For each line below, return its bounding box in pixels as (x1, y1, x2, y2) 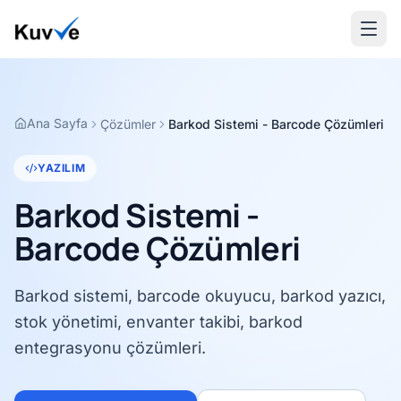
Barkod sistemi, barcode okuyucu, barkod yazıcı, (14, 286, 386, 305)
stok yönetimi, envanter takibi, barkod (14, 312, 303, 331)
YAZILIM (38, 161, 86, 175)
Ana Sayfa (27, 115, 88, 131)
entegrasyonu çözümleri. (14, 338, 206, 357)
